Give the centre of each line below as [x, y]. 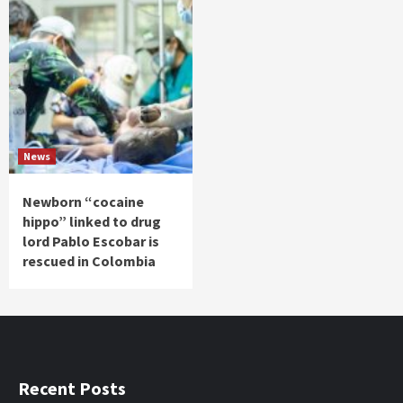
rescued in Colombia [89, 261]
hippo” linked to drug [92, 222]
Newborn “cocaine [83, 202]
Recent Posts [72, 389]
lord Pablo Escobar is [91, 242]
